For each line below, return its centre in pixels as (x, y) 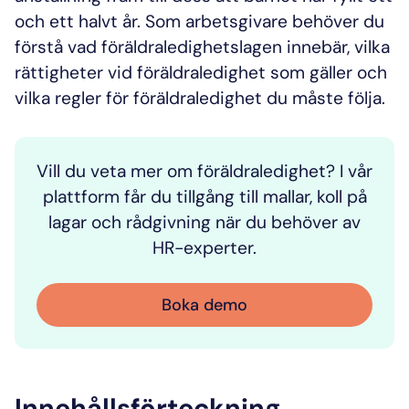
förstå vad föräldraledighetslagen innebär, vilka (202, 47)
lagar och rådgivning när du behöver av (204, 222)
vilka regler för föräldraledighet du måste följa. (200, 98)
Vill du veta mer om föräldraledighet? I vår (204, 171)
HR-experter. (204, 247)
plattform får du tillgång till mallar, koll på (204, 196)
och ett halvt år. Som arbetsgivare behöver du (199, 21)
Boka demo (204, 304)
